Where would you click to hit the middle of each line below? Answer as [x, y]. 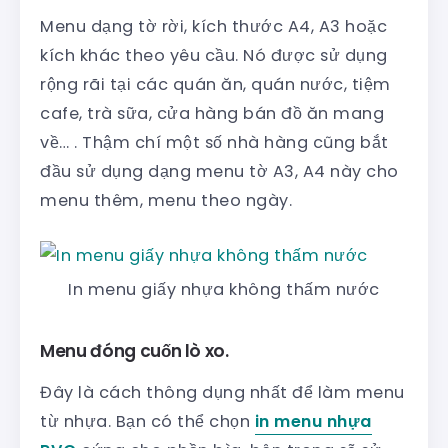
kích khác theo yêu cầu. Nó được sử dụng [214, 56]
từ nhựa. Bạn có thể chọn [147, 421]
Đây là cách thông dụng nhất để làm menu [222, 392]
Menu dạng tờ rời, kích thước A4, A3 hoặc [213, 27]
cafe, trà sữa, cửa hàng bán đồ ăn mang [212, 114]
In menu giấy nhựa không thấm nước [224, 289]
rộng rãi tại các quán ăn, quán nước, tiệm [215, 85]
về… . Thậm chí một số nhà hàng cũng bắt [214, 143]
